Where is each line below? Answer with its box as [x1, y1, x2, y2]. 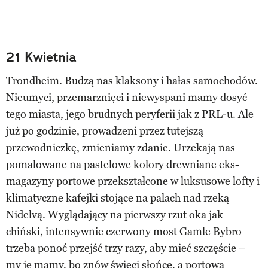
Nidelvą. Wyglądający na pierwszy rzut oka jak [6, 208, 223, 221]
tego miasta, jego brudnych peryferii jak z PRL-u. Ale [6, 107, 254, 121]
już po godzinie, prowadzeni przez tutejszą [6, 124, 203, 138]
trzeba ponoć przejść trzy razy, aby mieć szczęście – [6, 241, 246, 255]
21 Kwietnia [6, 48, 77, 66]
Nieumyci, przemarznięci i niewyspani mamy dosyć [6, 90, 247, 104]
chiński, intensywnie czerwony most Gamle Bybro [6, 224, 242, 238]
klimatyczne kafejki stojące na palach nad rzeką [6, 191, 229, 205]
